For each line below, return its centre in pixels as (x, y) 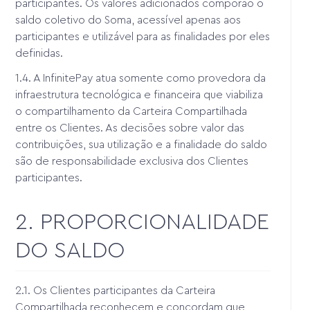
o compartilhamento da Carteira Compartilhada (131, 111)
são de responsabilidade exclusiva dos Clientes (132, 161)
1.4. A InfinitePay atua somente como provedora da (141, 78)
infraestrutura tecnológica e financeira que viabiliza (139, 94)
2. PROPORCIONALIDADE (143, 222)
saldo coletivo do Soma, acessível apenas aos (128, 20)
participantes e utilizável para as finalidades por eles (143, 36)
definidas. (39, 53)
